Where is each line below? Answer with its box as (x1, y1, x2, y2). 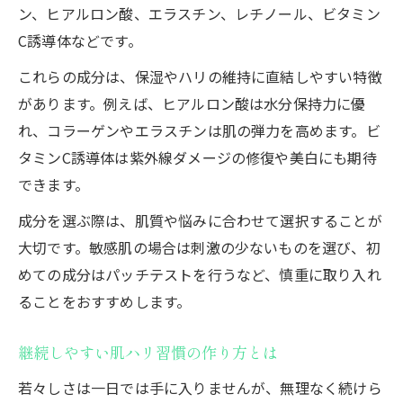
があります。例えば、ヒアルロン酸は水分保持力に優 (18, 92, 366, 114)
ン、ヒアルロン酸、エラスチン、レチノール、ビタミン (18, 2, 381, 24)
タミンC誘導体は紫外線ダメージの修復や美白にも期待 (18, 146, 377, 168)
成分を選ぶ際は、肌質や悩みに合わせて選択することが (18, 209, 382, 231)
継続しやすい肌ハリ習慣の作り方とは (18, 342, 278, 363)
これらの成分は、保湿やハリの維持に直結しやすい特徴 (18, 65, 382, 87)
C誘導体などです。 (18, 29, 142, 51)
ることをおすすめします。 (18, 290, 192, 312)
